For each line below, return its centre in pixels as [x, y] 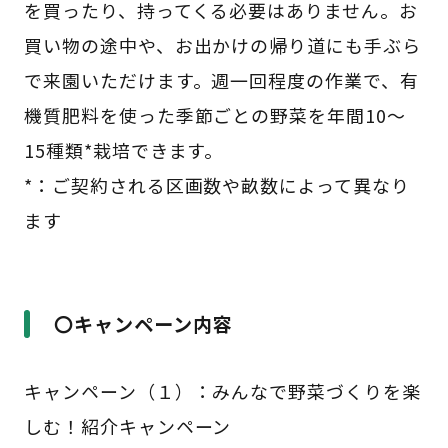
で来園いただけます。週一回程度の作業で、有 [221, 80]
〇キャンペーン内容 [143, 323]
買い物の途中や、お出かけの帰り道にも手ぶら [222, 45]
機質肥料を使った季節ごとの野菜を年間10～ [215, 115]
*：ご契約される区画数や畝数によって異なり [217, 185]
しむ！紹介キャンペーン [127, 425]
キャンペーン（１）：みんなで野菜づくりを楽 [222, 390]
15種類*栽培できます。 [123, 150]
